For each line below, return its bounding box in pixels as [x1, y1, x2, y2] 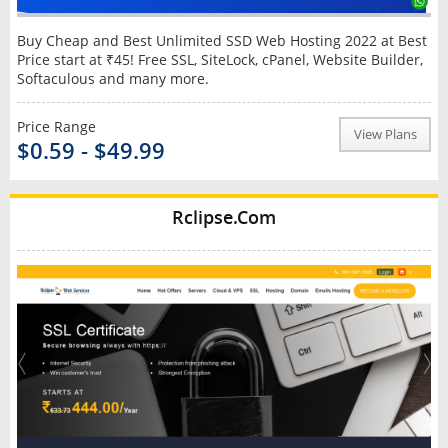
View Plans [353, 126, 417, 144]
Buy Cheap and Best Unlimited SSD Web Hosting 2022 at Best [16, 31, 427, 51]
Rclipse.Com [172, 205, 276, 230]
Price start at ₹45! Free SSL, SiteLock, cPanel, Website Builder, [16, 50, 423, 70]
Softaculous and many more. [16, 69, 209, 89]
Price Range [16, 117, 96, 137]
